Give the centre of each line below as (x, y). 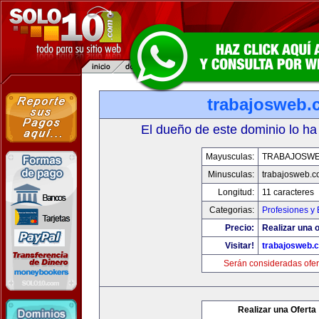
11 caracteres (288, 192)
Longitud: (236, 192)
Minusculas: (231, 174)
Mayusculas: (230, 157)
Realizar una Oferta (277, 310)
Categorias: (232, 210)
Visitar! (240, 246)
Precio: (240, 228)
